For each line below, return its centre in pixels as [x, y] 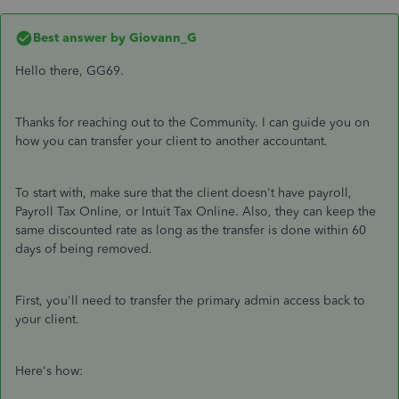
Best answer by [79, 38]
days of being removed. [85, 249]
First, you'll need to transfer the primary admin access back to [190, 301]
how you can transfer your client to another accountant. [171, 141]
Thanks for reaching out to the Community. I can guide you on [192, 122]
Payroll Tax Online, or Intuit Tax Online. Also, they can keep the [195, 212]
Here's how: [49, 371]
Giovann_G [161, 38]
